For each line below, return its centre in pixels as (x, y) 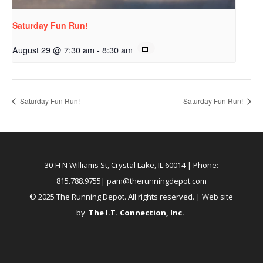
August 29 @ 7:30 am (53, 49)
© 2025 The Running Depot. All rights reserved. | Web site (131, 197)
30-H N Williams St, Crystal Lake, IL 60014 (115, 165)
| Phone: (202, 165)
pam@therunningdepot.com (156, 181)
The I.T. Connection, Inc (136, 213)
